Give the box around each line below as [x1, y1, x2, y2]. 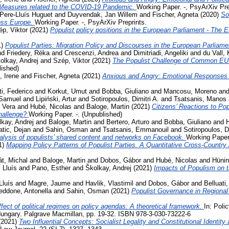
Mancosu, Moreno [164, 87, 217, 95]
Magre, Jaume [28, 179, 71, 187]
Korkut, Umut [48, 87, 87, 95]
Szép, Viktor [53, 56, 90, 64]
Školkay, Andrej [85, 164, 131, 172]
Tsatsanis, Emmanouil [103, 125, 169, 133]
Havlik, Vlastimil [85, 179, 133, 187]
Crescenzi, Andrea [64, 49, 119, 57]
